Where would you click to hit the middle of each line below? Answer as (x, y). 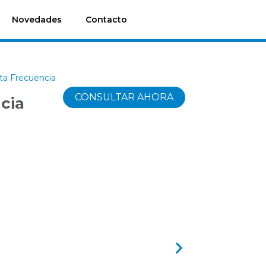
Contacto (106, 20)
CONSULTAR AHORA (124, 97)
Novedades (37, 20)
